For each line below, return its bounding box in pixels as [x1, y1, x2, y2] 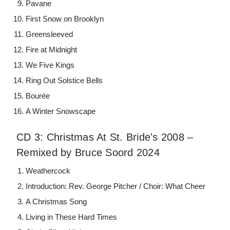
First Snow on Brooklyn [26, 14, 104, 24]
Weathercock [26, 166, 71, 176]
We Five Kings [26, 61, 75, 70]
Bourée [26, 91, 50, 101]
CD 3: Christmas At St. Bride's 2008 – [16, 131, 194, 143]
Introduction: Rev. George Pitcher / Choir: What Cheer [26, 182, 206, 191]
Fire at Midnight [26, 45, 78, 54]
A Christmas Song [26, 197, 87, 206]
